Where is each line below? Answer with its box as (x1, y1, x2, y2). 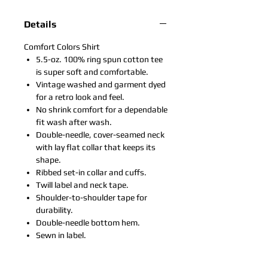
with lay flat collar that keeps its (36, 142, 156, 152)
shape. (36, 155, 61, 165)
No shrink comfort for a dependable (36, 105, 167, 114)
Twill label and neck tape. (36, 180, 129, 190)
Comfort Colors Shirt (24, 42, 100, 51)
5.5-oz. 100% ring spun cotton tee (36, 54, 163, 64)
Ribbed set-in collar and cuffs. (36, 167, 147, 177)
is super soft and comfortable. (36, 67, 148, 77)
